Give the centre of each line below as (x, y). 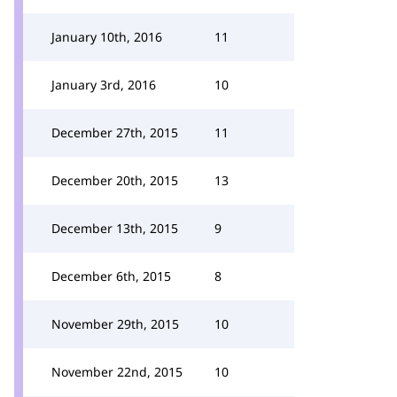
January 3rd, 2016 (104, 85)
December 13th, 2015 (115, 228)
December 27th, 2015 (115, 132)
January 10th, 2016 (107, 37)
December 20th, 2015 (115, 180)
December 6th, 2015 (111, 276)
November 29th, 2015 (115, 324)
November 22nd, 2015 (117, 372)
